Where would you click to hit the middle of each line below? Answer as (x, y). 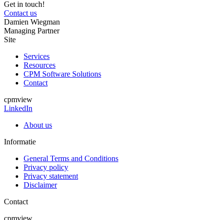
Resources (40, 65)
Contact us (20, 13)
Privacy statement (51, 176)
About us (38, 125)
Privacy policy (46, 167)
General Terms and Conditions (71, 159)
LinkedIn (18, 109)
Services (37, 56)
